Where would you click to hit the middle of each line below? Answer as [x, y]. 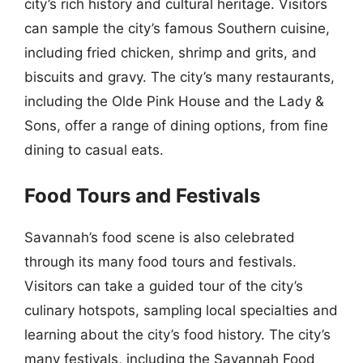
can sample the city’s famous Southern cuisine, [177, 28]
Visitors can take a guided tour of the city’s [164, 286]
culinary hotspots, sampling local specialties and [181, 310]
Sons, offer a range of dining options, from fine [176, 125]
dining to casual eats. [94, 149]
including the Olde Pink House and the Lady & [174, 101]
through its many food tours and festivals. [160, 262]
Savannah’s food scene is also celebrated [160, 237]
